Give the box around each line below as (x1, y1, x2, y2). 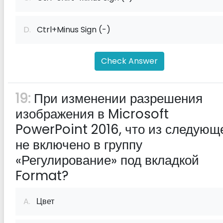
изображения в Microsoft (15, 105, 169, 123)
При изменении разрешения (30, 90, 203, 108)
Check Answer (101, 55, 158, 67)
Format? (15, 167, 69, 185)
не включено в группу (15, 136, 142, 154)
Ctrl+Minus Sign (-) (31, 24, 111, 35)
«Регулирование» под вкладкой (15, 151, 199, 169)
